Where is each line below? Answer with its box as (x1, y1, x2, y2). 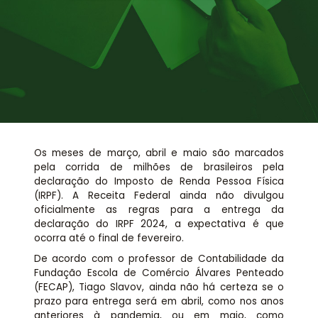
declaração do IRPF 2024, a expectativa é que (33, 217, 285, 231)
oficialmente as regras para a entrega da (33, 203, 285, 217)
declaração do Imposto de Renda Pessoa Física (33, 175, 285, 189)
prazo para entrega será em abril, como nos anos (33, 294, 285, 308)
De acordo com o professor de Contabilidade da (33, 251, 285, 265)
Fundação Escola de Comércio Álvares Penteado (33, 265, 285, 280)
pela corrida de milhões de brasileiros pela (33, 160, 285, 175)
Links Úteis (136, 38, 182, 50)
